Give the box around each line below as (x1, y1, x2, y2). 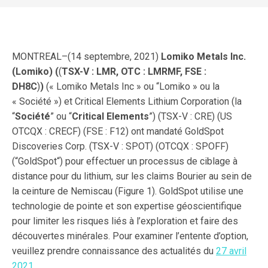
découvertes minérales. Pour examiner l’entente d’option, (12, 230, 248, 242)
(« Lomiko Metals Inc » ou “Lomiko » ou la (44, 81, 220, 92)
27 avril (216, 245, 246, 257)
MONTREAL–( (12, 51, 71, 62)
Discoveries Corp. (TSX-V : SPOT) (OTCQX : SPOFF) (12, 141, 229, 152)
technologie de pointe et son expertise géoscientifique (12, 200, 242, 212)
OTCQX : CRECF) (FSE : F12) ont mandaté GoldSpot (12, 126, 224, 137)
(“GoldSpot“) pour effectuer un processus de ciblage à (12, 156, 237, 167)
